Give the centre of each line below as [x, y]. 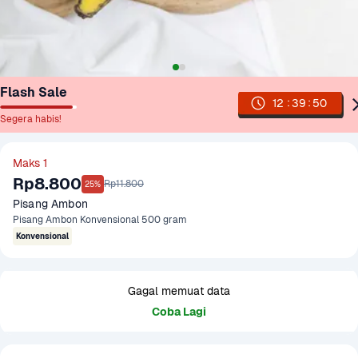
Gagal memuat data [179, 291]
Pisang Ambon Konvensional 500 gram [100, 220]
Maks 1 [30, 163]
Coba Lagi [179, 312]
